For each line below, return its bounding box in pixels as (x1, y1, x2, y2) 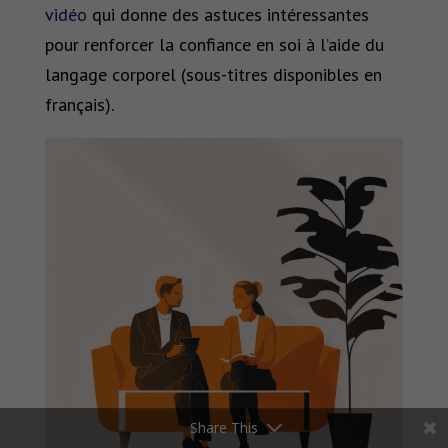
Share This (190, 418, 258, 437)
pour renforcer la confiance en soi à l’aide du (44, 32, 384, 56)
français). (44, 92, 114, 116)
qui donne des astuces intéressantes (86, 2, 369, 26)
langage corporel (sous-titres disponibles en (44, 62, 382, 86)
